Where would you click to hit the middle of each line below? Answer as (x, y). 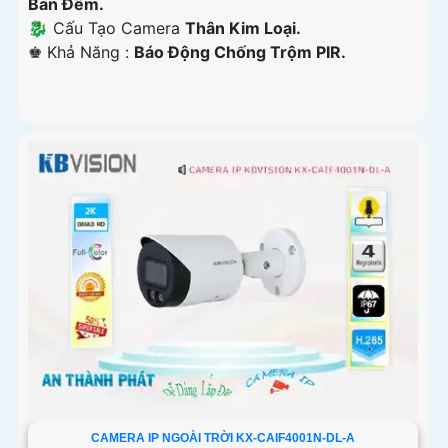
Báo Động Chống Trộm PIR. (240, 52)
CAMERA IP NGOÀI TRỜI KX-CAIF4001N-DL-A (222, 438)
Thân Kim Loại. (243, 28)
